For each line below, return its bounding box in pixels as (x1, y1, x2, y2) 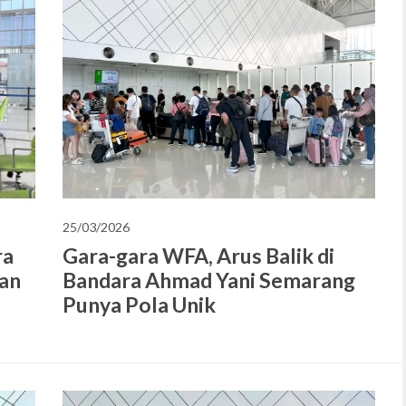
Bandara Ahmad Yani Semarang (63, 266, 355, 293)
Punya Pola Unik (63, 291, 216, 317)
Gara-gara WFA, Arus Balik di (63, 242, 334, 268)
